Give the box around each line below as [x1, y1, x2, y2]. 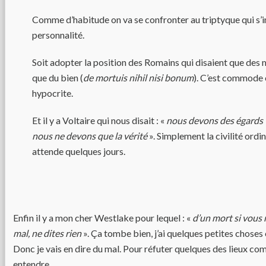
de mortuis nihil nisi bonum [83, 72, 194, 83]
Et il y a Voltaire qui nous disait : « [32, 115, 164, 126]
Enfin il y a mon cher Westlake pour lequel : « [13, 212, 192, 223]
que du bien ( [32, 72, 83, 83]
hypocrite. [32, 87, 73, 99]
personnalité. [32, 29, 84, 40]
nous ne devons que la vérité [32, 130, 149, 141]
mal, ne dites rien [13, 227, 81, 239]
